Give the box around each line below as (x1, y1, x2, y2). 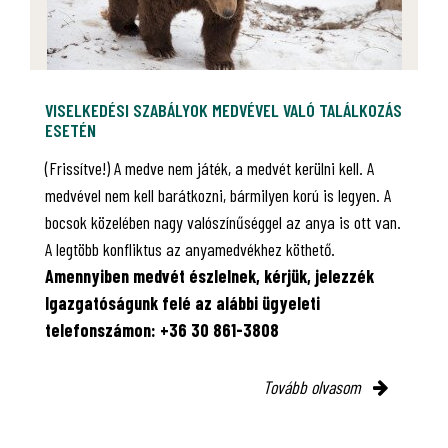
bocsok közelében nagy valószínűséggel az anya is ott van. (45, 210, 401, 233)
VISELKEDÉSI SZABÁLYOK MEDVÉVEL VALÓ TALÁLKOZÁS (45, 98, 402, 121)
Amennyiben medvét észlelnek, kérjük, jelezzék (45, 264, 374, 287)
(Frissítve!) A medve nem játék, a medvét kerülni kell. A (45, 156, 374, 179)
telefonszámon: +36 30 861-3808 (45, 318, 279, 341)
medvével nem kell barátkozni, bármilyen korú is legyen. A (45, 183, 391, 206)
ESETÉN (45, 118, 96, 141)
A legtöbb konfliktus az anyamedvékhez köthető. (45, 237, 335, 260)
